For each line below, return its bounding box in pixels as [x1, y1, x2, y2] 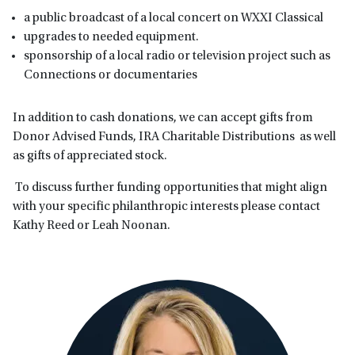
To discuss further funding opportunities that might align [13, 181, 327, 194]
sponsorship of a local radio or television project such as [24, 49, 330, 63]
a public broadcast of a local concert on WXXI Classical [24, 11, 323, 25]
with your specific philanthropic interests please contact [13, 200, 320, 213]
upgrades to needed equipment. [24, 30, 199, 44]
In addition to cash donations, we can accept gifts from [13, 111, 313, 124]
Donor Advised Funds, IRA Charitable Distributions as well [13, 130, 336, 143]
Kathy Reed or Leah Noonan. [13, 219, 173, 232]
